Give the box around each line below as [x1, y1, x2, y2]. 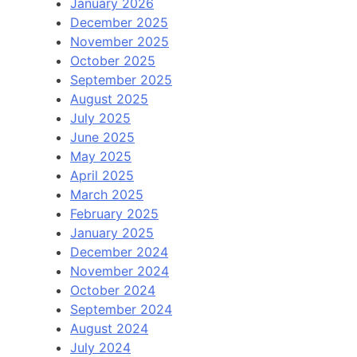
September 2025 [70, 71, 172, 88]
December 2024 [70, 243, 168, 260]
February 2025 [70, 205, 159, 222]
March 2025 [70, 186, 143, 202]
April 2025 [70, 167, 134, 183]
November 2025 [70, 33, 169, 49]
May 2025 [70, 147, 131, 164]
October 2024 [70, 281, 155, 298]
